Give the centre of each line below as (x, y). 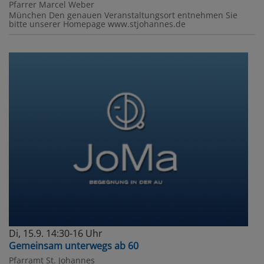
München (28, 15)
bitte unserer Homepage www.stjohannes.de (97, 24)
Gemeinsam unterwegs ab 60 (74, 246)
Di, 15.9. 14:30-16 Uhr (56, 234)
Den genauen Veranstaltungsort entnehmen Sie (143, 15)
